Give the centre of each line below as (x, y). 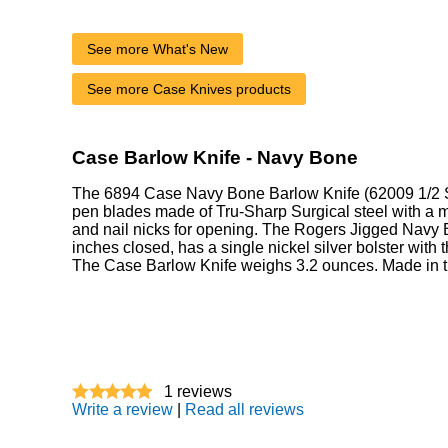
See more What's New (157, 48)
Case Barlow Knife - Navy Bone (215, 157)
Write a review (122, 409)
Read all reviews (244, 409)
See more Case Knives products (189, 88)
